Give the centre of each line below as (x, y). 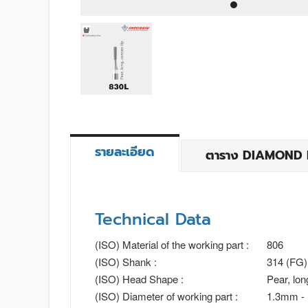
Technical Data (153, 219)
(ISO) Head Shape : (139, 278)
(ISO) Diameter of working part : (166, 296)
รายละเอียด (125, 152)
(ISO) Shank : (126, 261)
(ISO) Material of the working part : (172, 244)
